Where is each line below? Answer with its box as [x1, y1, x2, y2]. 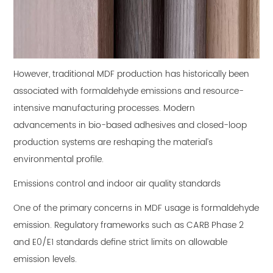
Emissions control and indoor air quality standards [13, 177, 221, 191]
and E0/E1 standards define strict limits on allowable [13, 235, 228, 250]
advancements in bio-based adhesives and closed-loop [13, 118, 247, 133]
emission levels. [13, 252, 77, 267]
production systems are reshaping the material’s [13, 135, 213, 150]
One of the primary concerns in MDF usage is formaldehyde [13, 201, 260, 216]
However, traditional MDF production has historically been [13, 67, 250, 82]
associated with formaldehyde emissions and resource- [13, 84, 244, 99]
